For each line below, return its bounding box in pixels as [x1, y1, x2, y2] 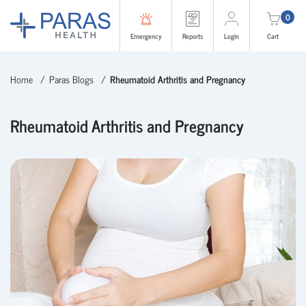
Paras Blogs [49, 71, 94, 87]
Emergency [130, 30, 161, 42]
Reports [182, 30, 203, 42]
